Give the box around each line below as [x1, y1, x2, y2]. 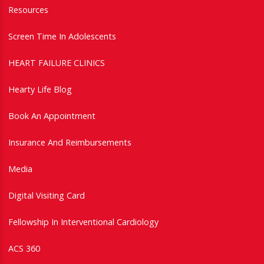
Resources [8, 4, 48, 15]
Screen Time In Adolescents [8, 30, 116, 42]
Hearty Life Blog [8, 83, 72, 95]
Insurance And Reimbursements [8, 136, 131, 148]
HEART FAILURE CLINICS [8, 57, 105, 68]
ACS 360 [8, 242, 40, 254]
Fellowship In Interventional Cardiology [8, 216, 159, 227]
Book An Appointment [8, 110, 95, 121]
